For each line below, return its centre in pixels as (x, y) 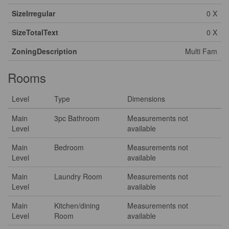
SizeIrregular (33, 13)
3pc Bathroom (77, 118)
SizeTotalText (35, 32)
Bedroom (69, 147)
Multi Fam (201, 51)
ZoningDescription (44, 51)
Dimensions (146, 99)
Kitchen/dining (77, 205)
